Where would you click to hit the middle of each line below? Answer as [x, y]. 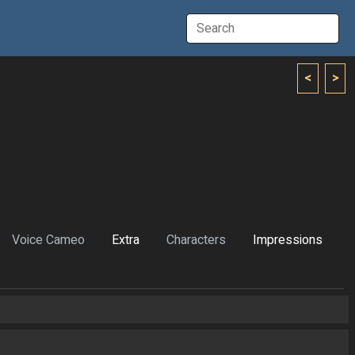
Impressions [288, 240]
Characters [196, 240]
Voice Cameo [48, 240]
